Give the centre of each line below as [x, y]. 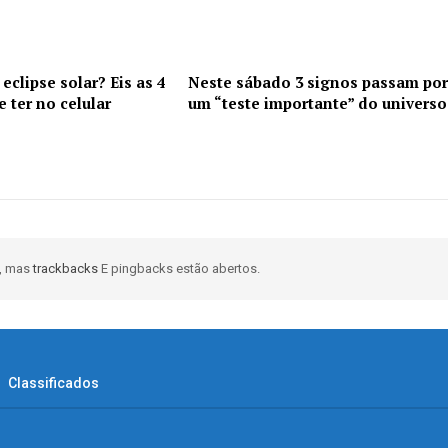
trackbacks [66, 268]
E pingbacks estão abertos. [180, 268]
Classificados [53, 382]
